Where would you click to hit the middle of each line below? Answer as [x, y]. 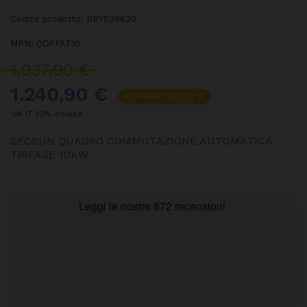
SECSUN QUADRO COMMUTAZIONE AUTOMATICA [142, 140]
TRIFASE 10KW [49, 154]
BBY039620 [111, 19]
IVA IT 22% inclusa [46, 113]
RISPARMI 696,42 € [164, 96]
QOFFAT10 [58, 43]
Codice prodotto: [48, 19]
